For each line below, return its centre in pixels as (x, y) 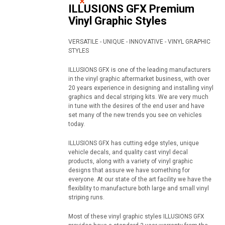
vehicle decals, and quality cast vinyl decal (128, 152)
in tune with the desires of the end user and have (136, 106)
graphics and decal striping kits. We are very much (138, 97)
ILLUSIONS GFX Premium (131, 9)
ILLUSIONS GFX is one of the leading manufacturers (140, 70)
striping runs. (86, 197)
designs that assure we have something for (129, 170)
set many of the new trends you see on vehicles (135, 115)
